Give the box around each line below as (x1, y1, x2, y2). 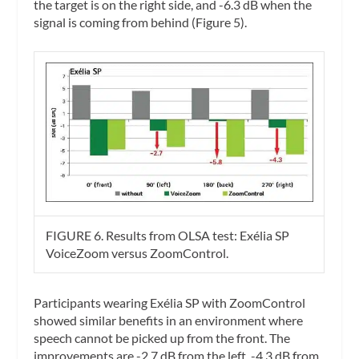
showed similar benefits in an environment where (34, 312, 304, 328)
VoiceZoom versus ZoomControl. (46, 245, 229, 261)
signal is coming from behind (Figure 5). (34, 14, 248, 30)
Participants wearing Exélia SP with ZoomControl (34, 294, 306, 310)
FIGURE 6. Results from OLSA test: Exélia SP (46, 228, 290, 244)
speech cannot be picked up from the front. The (34, 329, 291, 345)
